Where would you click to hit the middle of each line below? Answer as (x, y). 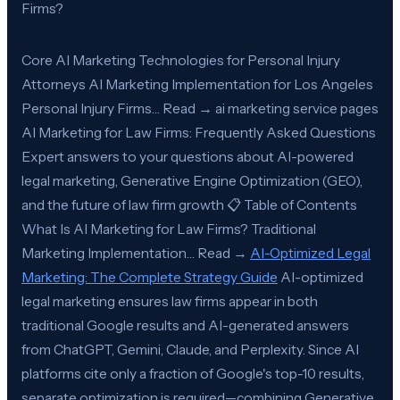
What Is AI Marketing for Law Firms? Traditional (169, 229)
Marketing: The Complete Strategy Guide (150, 277)
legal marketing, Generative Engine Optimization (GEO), (192, 180)
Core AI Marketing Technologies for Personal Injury (181, 60)
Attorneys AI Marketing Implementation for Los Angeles (197, 84)
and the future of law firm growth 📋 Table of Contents (189, 204)
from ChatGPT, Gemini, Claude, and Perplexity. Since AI (190, 349)
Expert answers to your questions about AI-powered (187, 156)
